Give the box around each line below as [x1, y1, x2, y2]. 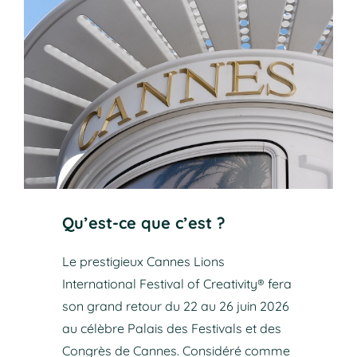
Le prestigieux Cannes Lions [61, 253, 225, 270]
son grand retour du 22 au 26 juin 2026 [61, 298, 289, 315]
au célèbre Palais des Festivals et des [61, 320, 281, 337]
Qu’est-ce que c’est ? [61, 213, 226, 233]
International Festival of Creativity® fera [61, 276, 292, 292]
